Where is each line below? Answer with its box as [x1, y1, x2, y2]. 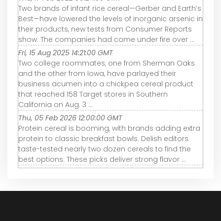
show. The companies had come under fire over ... [18, 35, 194, 45]
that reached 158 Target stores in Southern [18, 89, 168, 100]
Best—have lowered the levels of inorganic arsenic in [18, 14, 203, 24]
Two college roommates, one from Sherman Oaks [18, 58, 195, 69]
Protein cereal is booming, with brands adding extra [18, 123, 200, 134]
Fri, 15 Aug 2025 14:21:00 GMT [18, 48, 113, 58]
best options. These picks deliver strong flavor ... [18, 154, 186, 165]
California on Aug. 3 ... [18, 100, 93, 110]
